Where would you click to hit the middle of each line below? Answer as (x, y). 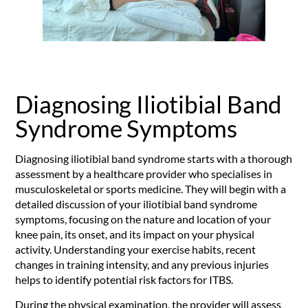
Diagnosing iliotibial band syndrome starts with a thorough (154, 158)
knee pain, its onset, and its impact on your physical (135, 234)
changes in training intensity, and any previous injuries (142, 264)
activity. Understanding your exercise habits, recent (136, 249)
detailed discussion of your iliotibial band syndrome (136, 203)
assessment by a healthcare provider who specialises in (144, 173)
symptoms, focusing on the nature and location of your (143, 219)
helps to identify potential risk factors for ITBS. (124, 279)
